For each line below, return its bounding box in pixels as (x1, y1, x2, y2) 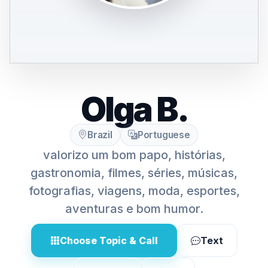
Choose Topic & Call (59, 234, 158, 246)
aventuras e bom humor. (65, 202, 203, 216)
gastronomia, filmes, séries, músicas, (31, 166, 237, 180)
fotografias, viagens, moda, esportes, (28, 184, 240, 198)
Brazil (87, 129, 112, 141)
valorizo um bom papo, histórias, (42, 148, 226, 162)
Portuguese (137, 129, 190, 141)
